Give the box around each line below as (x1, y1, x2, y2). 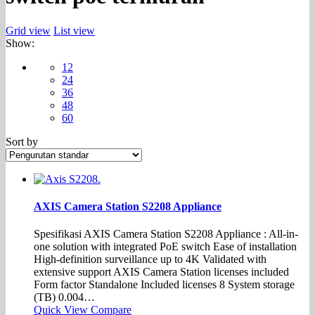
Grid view (6, 24, 51, 37)
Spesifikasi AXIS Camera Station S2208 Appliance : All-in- (34, 228, 298, 240)
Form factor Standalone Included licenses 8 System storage (34, 278, 295, 291)
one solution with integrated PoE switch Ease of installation (34, 240, 297, 253)
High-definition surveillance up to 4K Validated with (34, 253, 266, 266)
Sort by (6, 135, 38, 148)
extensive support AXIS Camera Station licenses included (34, 266, 289, 278)
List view (53, 24, 95, 37)
